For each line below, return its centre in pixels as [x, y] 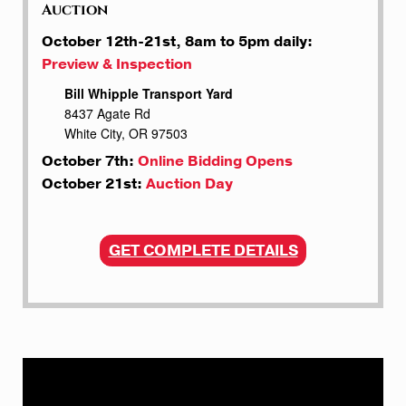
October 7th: [90, 162]
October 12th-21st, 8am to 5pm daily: [177, 42]
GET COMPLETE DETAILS [203, 251]
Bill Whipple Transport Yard [149, 94]
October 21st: [92, 184]
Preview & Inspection [117, 65]
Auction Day [189, 184]
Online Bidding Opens [215, 162]
